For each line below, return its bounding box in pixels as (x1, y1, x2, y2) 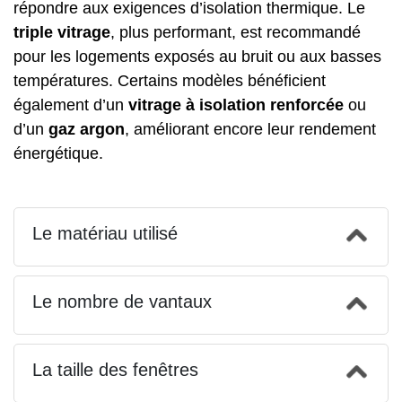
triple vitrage (13, 22, 110, 41)
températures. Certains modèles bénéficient (13, 71, 326, 90)
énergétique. (13, 144, 103, 162)
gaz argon (48, 119, 125, 138)
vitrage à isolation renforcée (128, 95, 344, 114)
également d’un (13, 95, 128, 114)
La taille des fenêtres (32, 359, 198, 380)
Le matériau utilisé (32, 223, 178, 243)
